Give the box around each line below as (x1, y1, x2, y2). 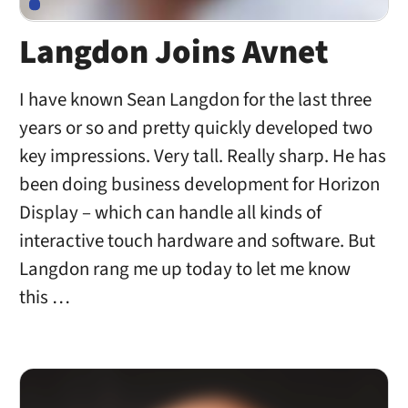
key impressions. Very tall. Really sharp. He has (18, 142, 386, 169)
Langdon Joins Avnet (18, 29, 329, 77)
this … (18, 283, 70, 311)
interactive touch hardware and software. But (18, 227, 375, 254)
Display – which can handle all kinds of (18, 199, 321, 226)
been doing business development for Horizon (18, 170, 380, 198)
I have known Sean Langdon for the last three (18, 86, 372, 113)
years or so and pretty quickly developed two (18, 114, 372, 141)
